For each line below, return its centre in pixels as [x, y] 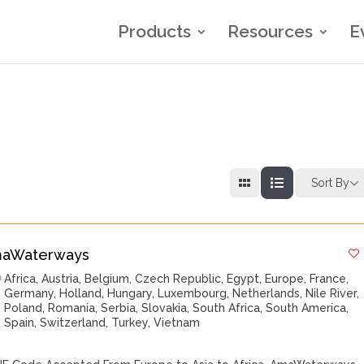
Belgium [107, 279]
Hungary [130, 293]
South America [306, 308]
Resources [270, 31]
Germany [29, 293]
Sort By [331, 182]
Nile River [331, 293]
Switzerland [73, 323]
